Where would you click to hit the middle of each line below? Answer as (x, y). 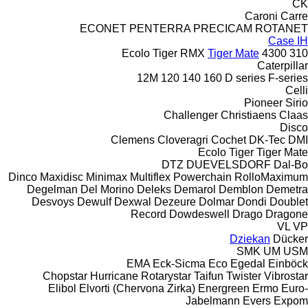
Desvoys (53, 201)
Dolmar (217, 201)
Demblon (241, 189)
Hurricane (114, 276)
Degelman (52, 189)
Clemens (133, 140)
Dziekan (250, 239)
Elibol (62, 288)
